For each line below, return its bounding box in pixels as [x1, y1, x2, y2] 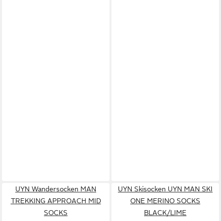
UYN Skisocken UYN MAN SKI [118, 184, 213, 193]
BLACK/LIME [144, 208, 186, 217]
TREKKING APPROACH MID [10, 196, 101, 205]
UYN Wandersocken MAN [15, 184, 96, 193]
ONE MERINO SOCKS [130, 196, 200, 205]
